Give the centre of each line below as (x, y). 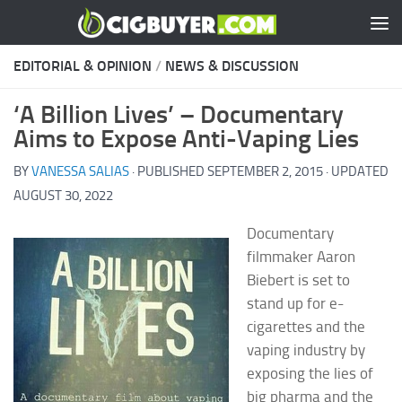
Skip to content (76, 27)
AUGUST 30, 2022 (63, 196)
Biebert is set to (298, 280)
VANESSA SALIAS (80, 171)
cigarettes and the (306, 326)
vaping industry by (306, 350)
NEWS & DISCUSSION (232, 66)
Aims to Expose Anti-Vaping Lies (186, 139)
